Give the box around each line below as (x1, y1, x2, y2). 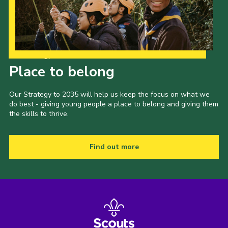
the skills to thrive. (9, 108, 69, 119)
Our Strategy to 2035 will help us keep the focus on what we (9, 89, 210, 99)
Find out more (89, 141, 139, 152)
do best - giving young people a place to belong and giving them (9, 99, 218, 109)
